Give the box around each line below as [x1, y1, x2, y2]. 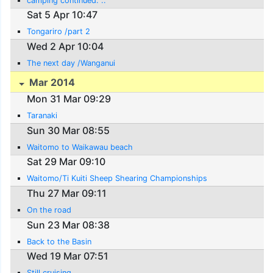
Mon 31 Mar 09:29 [27, 93, 112, 105]
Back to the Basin [27, 236, 92, 246]
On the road [27, 205, 72, 215]
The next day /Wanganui [27, 58, 116, 68]
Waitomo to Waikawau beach [27, 142, 133, 152]
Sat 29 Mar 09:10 [27, 155, 106, 168]
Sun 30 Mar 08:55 [27, 124, 110, 136]
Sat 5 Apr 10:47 [27, 9, 98, 21]
